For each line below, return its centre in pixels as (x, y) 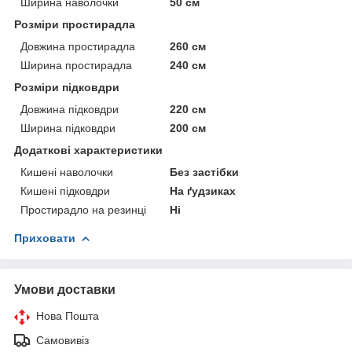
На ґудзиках (203, 191)
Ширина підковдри (68, 128)
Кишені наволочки (67, 172)
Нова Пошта (68, 315)
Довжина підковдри (70, 109)
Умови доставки (65, 289)
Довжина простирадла (78, 46)
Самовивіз (62, 340)
